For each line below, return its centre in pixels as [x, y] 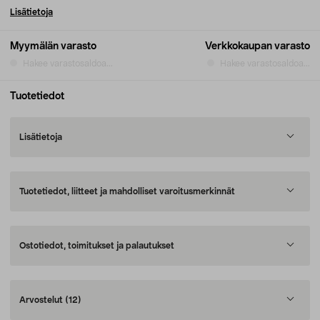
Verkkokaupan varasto [257, 46]
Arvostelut [42, 300]
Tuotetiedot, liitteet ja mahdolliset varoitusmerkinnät [127, 191]
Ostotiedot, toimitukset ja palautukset [97, 246]
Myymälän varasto [53, 46]
